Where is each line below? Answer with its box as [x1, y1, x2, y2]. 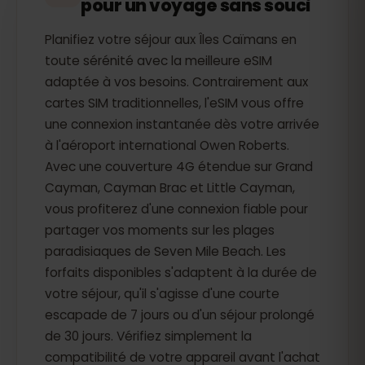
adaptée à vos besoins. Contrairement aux [45, 73, 308, 90]
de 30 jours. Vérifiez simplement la [45, 328, 252, 345]
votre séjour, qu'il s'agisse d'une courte [45, 285, 279, 302]
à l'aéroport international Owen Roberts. [45, 137, 289, 154]
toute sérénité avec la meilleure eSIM [45, 52, 272, 69]
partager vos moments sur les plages [45, 222, 275, 239]
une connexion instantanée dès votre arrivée [45, 116, 319, 133]
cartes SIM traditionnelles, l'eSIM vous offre [45, 95, 304, 112]
